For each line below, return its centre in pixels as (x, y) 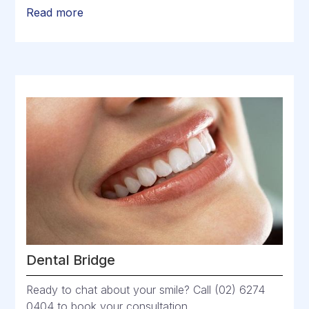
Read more (55, 13)
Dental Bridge (71, 260)
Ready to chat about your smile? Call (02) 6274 (146, 290)
